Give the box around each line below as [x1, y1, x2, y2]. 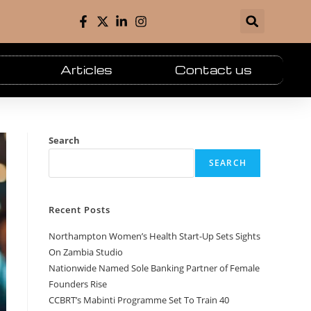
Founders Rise [49, 277, 107, 290]
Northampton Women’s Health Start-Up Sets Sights [49, 229, 260, 242]
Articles [60, 62, 113, 77]
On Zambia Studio [49, 245, 123, 258]
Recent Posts [49, 203, 110, 216]
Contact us [174, 62, 252, 77]
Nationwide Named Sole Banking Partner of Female [49, 261, 260, 274]
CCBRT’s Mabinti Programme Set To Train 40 [49, 293, 229, 306]
